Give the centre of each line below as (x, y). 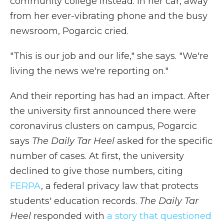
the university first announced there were (103, 111)
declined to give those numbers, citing (96, 171)
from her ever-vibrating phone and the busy (109, 16)
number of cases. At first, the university (97, 156)
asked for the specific (163, 141)
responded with (69, 216)
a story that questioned (159, 216)
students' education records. (75, 201)
